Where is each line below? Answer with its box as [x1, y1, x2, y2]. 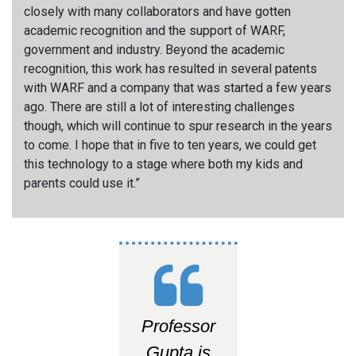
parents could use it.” [24, 175, 140, 191]
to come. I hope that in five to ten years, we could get [24, 137, 316, 153]
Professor [141, 315, 215, 336]
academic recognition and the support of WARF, [24, 22, 285, 38]
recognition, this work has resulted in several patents [24, 60, 317, 76]
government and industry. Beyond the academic [24, 41, 284, 57]
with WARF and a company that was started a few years [24, 79, 331, 95]
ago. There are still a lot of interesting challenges [24, 99, 295, 114]
